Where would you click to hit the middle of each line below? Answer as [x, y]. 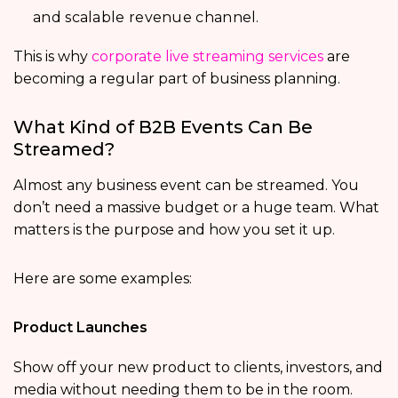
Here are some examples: [103, 279]
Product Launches [80, 328]
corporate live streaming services [207, 57]
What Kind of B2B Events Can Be [163, 127]
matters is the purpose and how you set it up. [174, 230]
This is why [52, 57]
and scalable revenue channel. [146, 18]
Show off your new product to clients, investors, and [198, 368]
